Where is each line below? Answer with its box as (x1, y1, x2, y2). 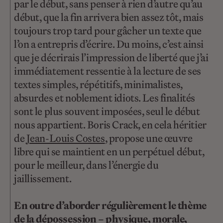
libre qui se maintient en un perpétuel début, (14, 144, 205, 159)
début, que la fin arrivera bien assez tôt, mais (14, 9, 204, 24)
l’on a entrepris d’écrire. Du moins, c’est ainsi (14, 36, 204, 51)
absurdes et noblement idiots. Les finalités (14, 90, 195, 105)
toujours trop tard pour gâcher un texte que (14, 23, 202, 38)
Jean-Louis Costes (26, 130, 105, 145)
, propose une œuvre (105, 130, 193, 145)
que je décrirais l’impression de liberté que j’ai (14, 50, 209, 65)
